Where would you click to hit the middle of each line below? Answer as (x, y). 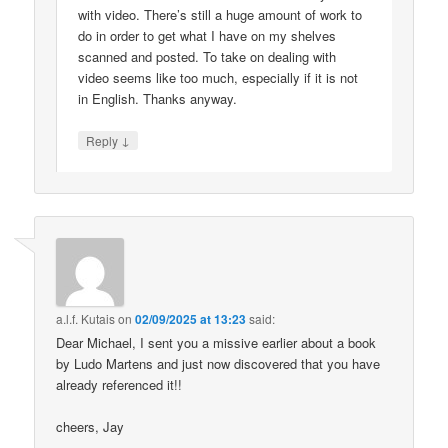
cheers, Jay (90, 426)
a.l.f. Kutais (86, 318)
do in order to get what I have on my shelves (207, 36)
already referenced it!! (119, 384)
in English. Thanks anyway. (158, 99)
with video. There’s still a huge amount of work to (220, 15)
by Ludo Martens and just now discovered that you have (218, 363)
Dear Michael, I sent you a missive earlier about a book (216, 342)
